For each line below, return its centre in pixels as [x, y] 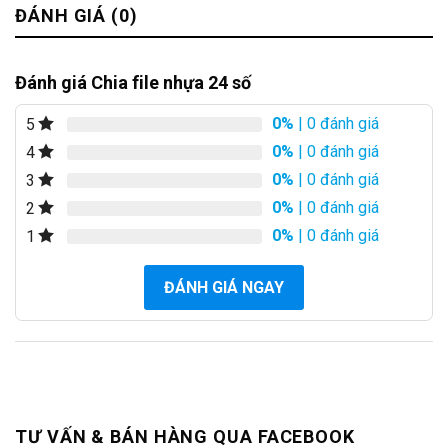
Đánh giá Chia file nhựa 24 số [133, 82]
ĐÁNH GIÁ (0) [76, 15]
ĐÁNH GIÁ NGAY [224, 287]
